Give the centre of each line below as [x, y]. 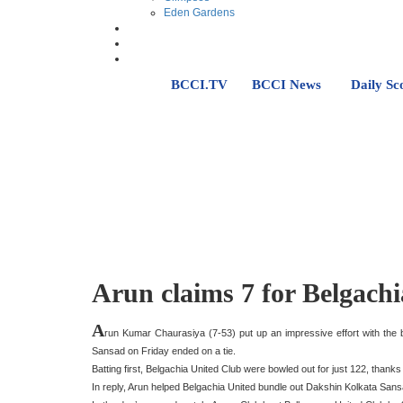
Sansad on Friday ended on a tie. [164, 350]
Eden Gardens [199, 13]
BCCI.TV [199, 85]
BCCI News [287, 85]
